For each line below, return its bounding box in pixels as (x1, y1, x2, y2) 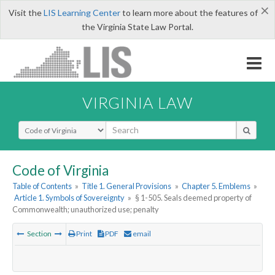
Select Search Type (18, 120, 92, 132)
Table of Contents (12, 181, 72, 192)
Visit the (8, 7, 44, 18)
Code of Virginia (12, 161, 109, 179)
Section (26, 229, 53, 239)
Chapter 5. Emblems (181, 181, 250, 192)
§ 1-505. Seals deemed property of (134, 193, 252, 203)
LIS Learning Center (43, 7, 120, 18)
